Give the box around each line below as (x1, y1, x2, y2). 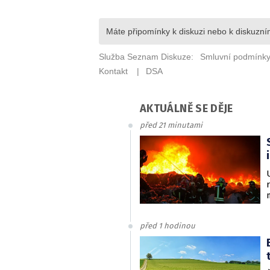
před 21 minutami (140, 121, 202, 130)
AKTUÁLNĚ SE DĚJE (140, 102, 233, 115)
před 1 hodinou (140, 221, 195, 230)
